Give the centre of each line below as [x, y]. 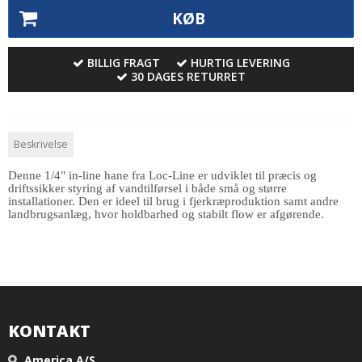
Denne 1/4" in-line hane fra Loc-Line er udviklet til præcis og [162, 175]
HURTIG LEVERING [240, 62]
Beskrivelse [41, 144]
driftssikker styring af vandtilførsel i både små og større [147, 188]
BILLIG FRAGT [123, 62]
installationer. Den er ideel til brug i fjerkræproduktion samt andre [173, 201]
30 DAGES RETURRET [188, 76]
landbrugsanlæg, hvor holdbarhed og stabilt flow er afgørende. [166, 214]
